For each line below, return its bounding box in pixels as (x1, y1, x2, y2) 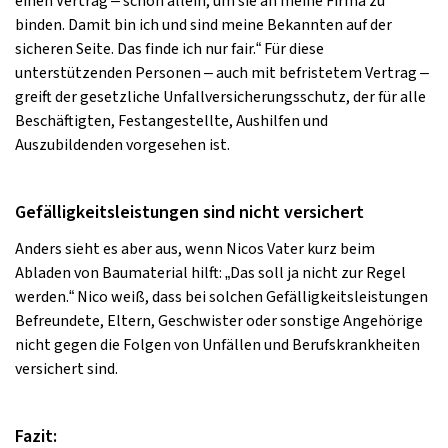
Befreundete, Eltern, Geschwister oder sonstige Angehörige (15, 310, 423, 332)
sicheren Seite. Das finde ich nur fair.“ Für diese (15, 38, 324, 60)
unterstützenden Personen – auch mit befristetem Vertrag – (15, 62, 429, 84)
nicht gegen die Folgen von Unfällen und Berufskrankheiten (15, 334, 420, 356)
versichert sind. (15, 358, 118, 380)
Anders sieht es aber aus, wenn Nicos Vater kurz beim (15, 238, 375, 260)
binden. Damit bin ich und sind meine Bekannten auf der (15, 14, 392, 36)
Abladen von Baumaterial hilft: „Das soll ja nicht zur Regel (15, 262, 406, 284)
